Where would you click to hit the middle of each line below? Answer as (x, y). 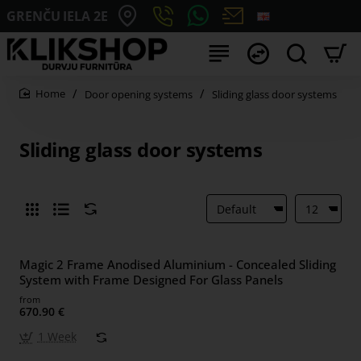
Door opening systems (139, 94)
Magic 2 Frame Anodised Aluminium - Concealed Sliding (178, 264)
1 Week (57, 336)
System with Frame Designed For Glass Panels (151, 280)
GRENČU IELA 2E (57, 16)
